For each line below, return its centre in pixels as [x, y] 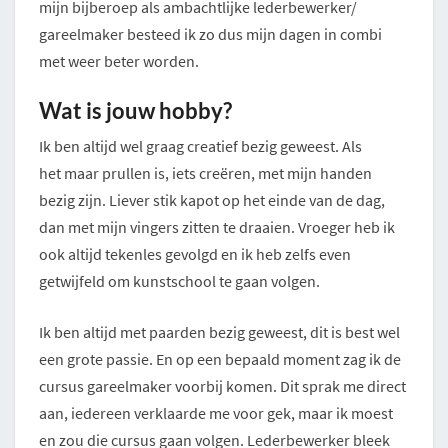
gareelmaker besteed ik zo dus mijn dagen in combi [210, 34]
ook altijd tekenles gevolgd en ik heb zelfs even [195, 254]
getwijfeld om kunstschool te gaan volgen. [181, 281]
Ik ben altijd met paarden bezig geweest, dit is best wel [219, 332]
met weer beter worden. [119, 61]
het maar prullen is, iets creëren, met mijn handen [205, 173]
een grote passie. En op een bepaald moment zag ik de [220, 359]
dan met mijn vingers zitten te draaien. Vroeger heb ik [217, 227]
